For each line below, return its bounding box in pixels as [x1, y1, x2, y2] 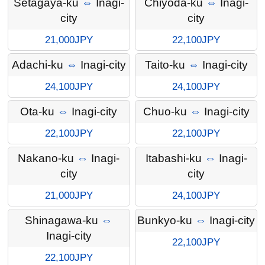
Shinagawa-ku [25, 214, 99, 227]
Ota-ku [20, 105, 55, 118]
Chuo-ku [143, 105, 187, 118]
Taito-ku [144, 59, 185, 72]
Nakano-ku [18, 152, 75, 165]
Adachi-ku [11, 59, 63, 72]
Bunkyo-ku [137, 214, 192, 227]
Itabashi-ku [145, 152, 202, 165]
